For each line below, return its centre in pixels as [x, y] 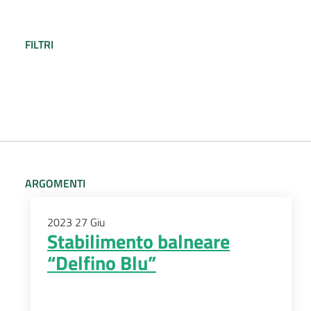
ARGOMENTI [55, 183]
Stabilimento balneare [138, 241]
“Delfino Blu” [102, 263]
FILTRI [39, 44]
